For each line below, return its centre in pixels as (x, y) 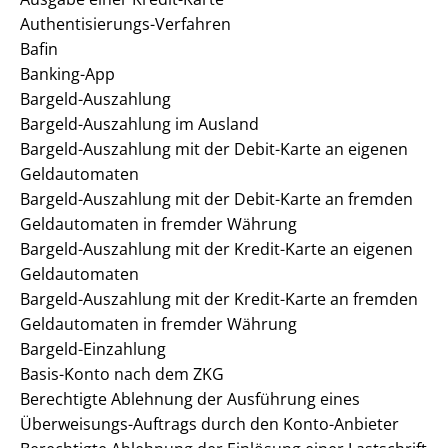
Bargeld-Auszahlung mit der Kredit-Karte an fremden (219, 299)
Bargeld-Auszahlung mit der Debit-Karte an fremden (216, 199)
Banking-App (67, 74)
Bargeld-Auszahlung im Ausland (139, 124)
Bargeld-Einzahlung (93, 349)
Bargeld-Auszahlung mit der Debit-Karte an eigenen (214, 149)
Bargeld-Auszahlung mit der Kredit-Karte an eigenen (216, 249)
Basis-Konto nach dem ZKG (122, 374)
